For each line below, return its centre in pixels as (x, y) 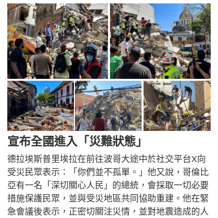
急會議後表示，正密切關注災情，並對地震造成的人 (108, 212)
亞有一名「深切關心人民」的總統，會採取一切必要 (108, 186)
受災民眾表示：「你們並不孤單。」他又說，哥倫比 (108, 173)
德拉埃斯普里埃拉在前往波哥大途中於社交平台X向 (107, 159)
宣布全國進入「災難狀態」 (77, 142)
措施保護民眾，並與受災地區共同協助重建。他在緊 (108, 199)
